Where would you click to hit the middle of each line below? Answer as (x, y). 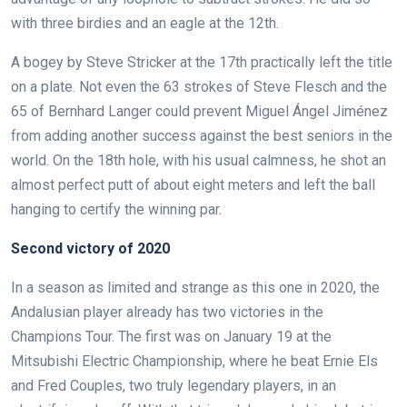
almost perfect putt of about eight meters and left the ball (193, 184)
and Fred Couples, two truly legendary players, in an (174, 385)
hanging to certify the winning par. (116, 209)
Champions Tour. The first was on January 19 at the (171, 336)
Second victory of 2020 (90, 248)
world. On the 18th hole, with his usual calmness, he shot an (199, 160)
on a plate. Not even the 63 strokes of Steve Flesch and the (199, 86)
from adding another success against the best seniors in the (202, 135)
